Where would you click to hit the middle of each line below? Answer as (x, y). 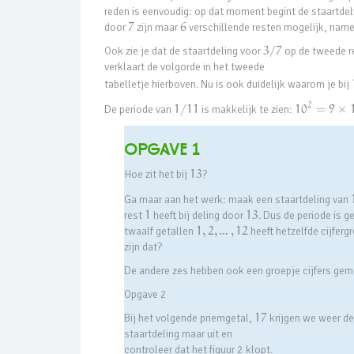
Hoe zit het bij (157, 174)
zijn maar (157, 28)
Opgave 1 (162, 150)
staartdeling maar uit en (178, 333)
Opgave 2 (145, 294)
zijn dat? (143, 247)
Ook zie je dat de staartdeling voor (184, 51)
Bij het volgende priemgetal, (189, 318)
